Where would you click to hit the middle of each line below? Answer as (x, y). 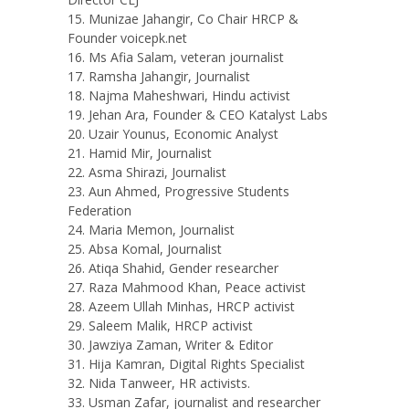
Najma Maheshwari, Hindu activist (191, 96)
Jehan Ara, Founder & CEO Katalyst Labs (208, 115)
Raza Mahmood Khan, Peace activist (197, 288)
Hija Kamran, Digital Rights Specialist (197, 364)
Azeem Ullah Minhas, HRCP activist (192, 307)
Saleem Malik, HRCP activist (171, 326)
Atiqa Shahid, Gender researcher (184, 268)
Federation (100, 211)
